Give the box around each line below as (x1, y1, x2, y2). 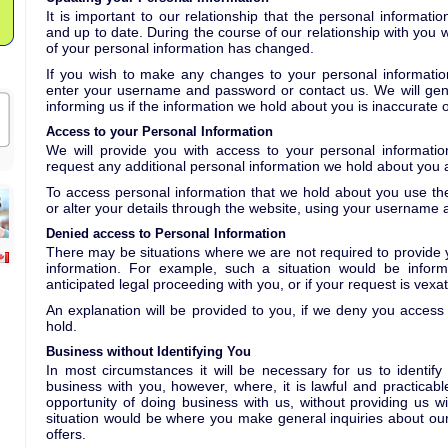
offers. (46, 426, 86, 442)
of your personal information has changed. (46, 40, 314, 56)
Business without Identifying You (46, 344, 251, 359)
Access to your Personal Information (46, 124, 273, 139)
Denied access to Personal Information (46, 226, 286, 241)
